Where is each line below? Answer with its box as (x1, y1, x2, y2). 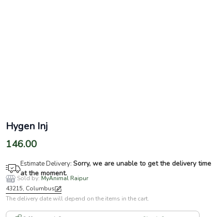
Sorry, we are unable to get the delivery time (73, 158, 211, 168)
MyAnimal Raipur (41, 174, 88, 182)
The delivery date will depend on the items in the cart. (6, 194, 149, 202)
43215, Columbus (6, 184, 55, 192)
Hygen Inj (6, 119, 47, 133)
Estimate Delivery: (20, 159, 73, 168)
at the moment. (20, 168, 67, 178)
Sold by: (17, 174, 41, 182)
